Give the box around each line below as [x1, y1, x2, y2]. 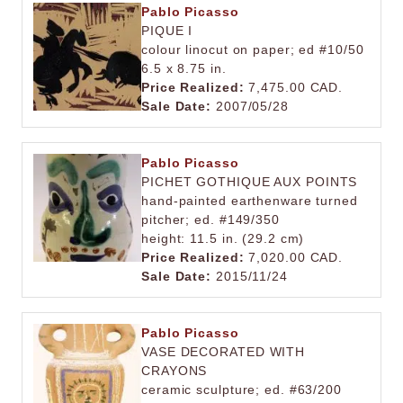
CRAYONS [141, 363, 208, 378]
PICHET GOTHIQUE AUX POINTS [141, 175, 358, 189]
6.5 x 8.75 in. [141, 61, 227, 76]
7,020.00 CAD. [244, 250, 344, 264]
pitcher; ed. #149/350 [141, 212, 280, 227]
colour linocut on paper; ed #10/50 [141, 42, 364, 57]
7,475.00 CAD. [244, 80, 344, 94]
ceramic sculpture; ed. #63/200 [141, 382, 342, 397]
